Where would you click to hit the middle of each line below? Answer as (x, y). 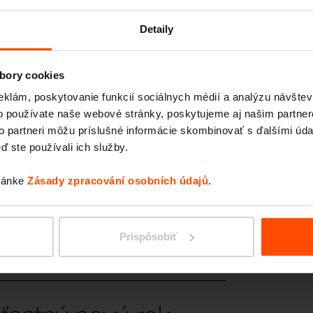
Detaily (156, 29)
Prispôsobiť (149, 236)
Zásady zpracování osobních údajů (118, 181)
